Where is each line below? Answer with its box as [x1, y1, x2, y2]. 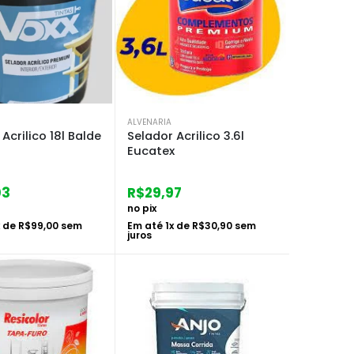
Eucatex [127, 142, 175, 159]
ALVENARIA [127, 115, 171, 128]
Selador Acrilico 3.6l [127, 127, 244, 144]
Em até [127, 218, 165, 232]
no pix [127, 201, 156, 215]
